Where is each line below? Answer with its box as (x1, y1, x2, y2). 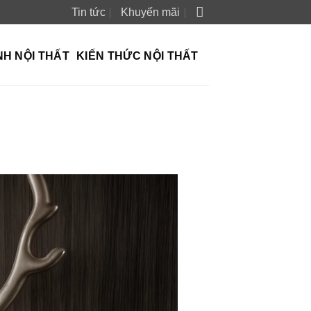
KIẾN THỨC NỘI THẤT (76, 49, 199, 62)
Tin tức (72, 6, 106, 18)
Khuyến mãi (121, 6, 180, 18)
